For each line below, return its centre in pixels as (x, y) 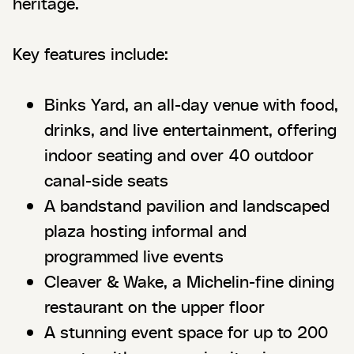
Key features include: (90, 54)
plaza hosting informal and (145, 231)
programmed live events (134, 256)
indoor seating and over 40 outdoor (179, 155)
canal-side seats (106, 180)
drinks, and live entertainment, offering (190, 130)
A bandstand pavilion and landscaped (187, 205)
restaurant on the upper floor (154, 307)
